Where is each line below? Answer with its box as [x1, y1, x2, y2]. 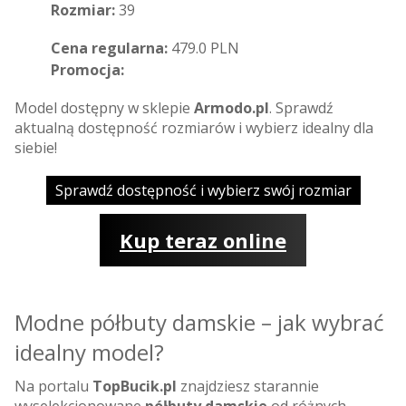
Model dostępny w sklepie [14, 97, 194, 118]
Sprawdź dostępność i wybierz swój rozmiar [54, 179, 352, 200]
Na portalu [14, 375, 92, 396]
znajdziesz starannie [177, 375, 319, 396]
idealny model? [14, 336, 164, 367]
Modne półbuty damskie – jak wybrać [14, 306, 384, 337]
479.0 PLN [168, 37, 239, 58]
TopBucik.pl [92, 375, 177, 396]
